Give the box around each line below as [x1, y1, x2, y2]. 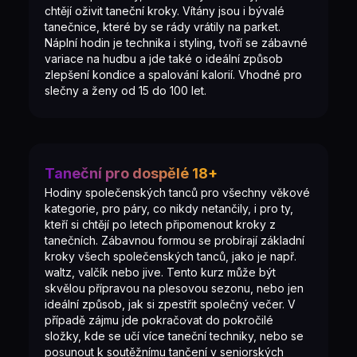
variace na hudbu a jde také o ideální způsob [45, 52, 283, 65]
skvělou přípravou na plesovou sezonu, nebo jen [45, 281, 304, 295]
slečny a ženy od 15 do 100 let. [45, 84, 206, 97]
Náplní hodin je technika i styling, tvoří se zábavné [45, 36, 308, 49]
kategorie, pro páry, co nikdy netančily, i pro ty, [45, 202, 293, 215]
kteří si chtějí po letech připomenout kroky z [45, 218, 276, 231]
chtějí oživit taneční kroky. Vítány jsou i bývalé [45, 4, 284, 18]
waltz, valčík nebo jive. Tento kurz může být [45, 265, 276, 279]
